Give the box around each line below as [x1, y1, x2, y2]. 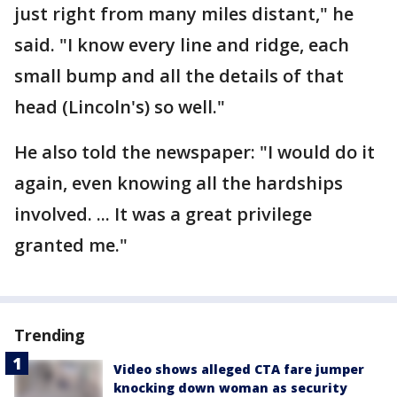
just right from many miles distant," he [14, 2, 354, 27]
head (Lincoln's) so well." [14, 95, 225, 120]
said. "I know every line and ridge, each [14, 33, 349, 58]
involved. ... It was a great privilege [14, 202, 312, 227]
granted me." [14, 233, 128, 258]
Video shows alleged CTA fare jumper [113, 361, 364, 378]
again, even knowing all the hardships [14, 171, 343, 196]
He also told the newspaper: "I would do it [14, 140, 375, 165]
